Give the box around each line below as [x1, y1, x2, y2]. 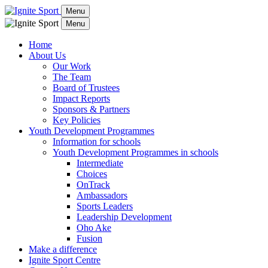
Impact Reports [53, 93, 110, 103]
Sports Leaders [77, 201, 133, 211]
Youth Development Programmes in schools [53, 147, 218, 157]
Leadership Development [77, 212, 172, 222]
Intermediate [77, 158, 123, 168]
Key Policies [53, 115, 100, 125]
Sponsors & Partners [53, 104, 130, 114]
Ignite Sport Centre [29, 255, 100, 265]
